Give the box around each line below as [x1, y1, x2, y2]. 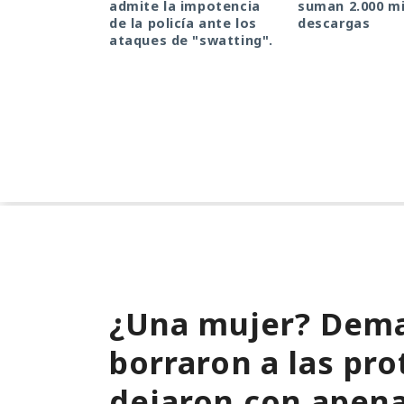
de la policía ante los [109, 14, 257, 32]
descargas [298, 14, 371, 32]
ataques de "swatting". [109, 32, 273, 50]
